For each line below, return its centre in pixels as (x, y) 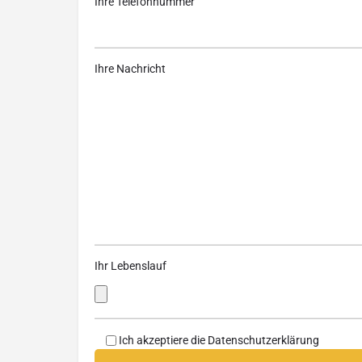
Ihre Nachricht (130, 68)
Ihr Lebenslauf (130, 266)
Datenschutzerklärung (263, 340)
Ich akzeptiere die (163, 340)
